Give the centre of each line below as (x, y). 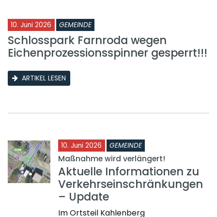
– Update (84, 196)
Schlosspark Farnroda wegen (87, 40)
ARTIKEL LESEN (44, 78)
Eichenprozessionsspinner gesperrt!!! (108, 53)
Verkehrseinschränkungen (131, 184)
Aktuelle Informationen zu (129, 171)
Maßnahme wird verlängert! (112, 158)
